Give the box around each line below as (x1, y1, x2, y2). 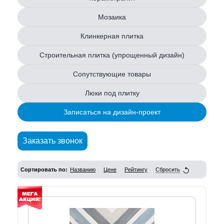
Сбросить (155, 166, 180, 173)
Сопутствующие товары (73, 70, 151, 78)
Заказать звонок (22, 136, 82, 145)
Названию (70, 166, 95, 173)
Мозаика (98, 13, 126, 21)
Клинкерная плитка (80, 32, 143, 40)
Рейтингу (124, 166, 147, 173)
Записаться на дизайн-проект (63, 108, 160, 116)
